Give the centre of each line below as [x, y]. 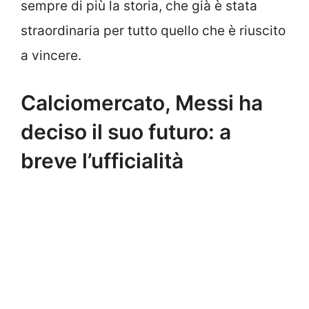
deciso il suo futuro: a [126, 131]
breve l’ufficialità [102, 160]
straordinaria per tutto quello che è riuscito [153, 31]
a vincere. [51, 56]
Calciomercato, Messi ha [142, 102]
